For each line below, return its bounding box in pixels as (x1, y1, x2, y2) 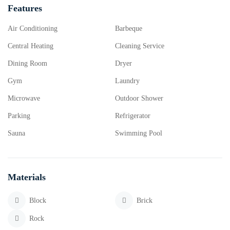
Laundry (115, 77, 140, 85)
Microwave (8, 94, 40, 102)
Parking (8, 112, 30, 120)
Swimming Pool (115, 129, 162, 137)
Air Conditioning (8, 25, 57, 32)
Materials (8, 172, 46, 182)
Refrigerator (115, 112, 150, 120)
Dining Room (8, 60, 47, 67)
